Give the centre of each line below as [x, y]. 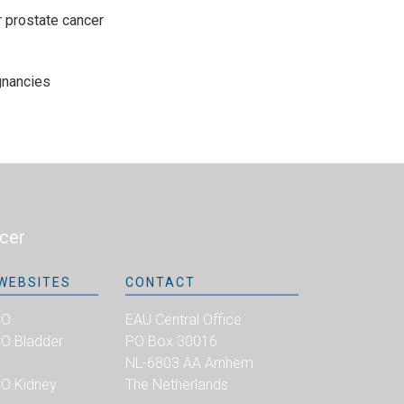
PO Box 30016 [172, 341]
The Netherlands [177, 384]
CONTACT [161, 282]
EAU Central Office [184, 319]
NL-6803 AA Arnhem [190, 363]
